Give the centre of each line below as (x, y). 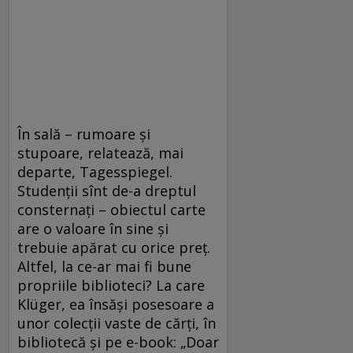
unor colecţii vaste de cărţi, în (117, 323)
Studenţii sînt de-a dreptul (107, 190)
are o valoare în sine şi (93, 228)
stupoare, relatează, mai (100, 152)
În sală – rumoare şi (84, 134)
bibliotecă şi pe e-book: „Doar (118, 342)
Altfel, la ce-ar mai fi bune (104, 266)
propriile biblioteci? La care (111, 285)
